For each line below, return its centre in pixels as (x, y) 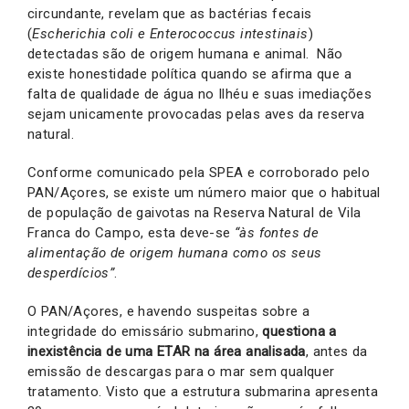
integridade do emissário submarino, (145, 331)
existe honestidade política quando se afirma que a (189, 74)
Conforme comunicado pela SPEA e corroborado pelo (199, 173)
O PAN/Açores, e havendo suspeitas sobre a (169, 311)
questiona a (299, 331)
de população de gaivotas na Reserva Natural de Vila (194, 213)
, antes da (336, 351)
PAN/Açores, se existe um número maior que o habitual (204, 193)
